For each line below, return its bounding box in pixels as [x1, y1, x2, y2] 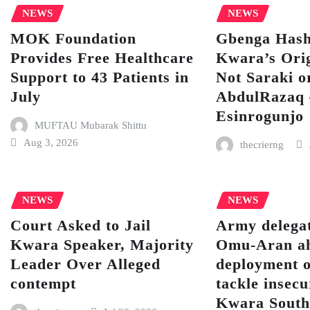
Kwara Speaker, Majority [10, 235, 194, 253]
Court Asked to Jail [10, 216, 151, 234]
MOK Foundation [10, 29, 136, 47]
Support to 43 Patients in [10, 68, 189, 86]
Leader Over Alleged [10, 255, 161, 273]
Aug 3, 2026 [23, 137, 78, 149]
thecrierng [239, 138, 284, 150]
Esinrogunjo [216, 107, 304, 125]
